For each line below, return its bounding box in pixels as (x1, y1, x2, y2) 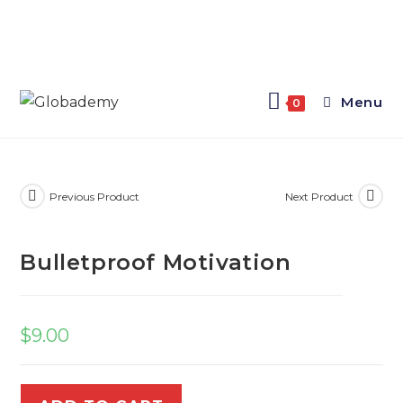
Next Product (284, 189, 354, 203)
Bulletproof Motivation (20, 249, 291, 275)
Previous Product (49, 189, 140, 203)
